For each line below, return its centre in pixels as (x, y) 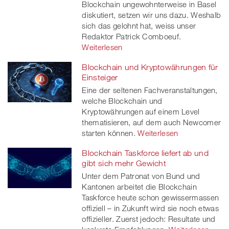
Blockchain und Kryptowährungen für (150, 67)
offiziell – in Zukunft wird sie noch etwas (150, 208)
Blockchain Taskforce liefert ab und (145, 153)
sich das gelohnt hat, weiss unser (139, 26)
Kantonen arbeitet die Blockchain (139, 187)
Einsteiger (100, 77)
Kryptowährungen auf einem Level (141, 112)
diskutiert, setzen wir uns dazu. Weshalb (152, 15)
